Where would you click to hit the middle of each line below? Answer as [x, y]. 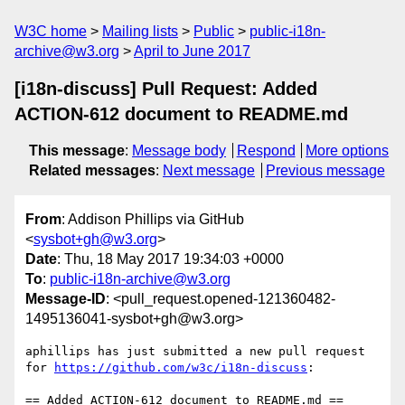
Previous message [325, 170]
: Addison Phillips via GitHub [153, 220]
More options [348, 151]
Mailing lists [140, 31]
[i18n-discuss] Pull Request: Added [166, 89]
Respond [266, 151]
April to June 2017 [192, 51]
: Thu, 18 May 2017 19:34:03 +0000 [170, 259]
